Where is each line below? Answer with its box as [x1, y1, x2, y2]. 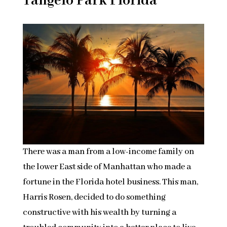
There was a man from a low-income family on [22, 146, 194, 157]
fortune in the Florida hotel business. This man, [22, 176, 198, 187]
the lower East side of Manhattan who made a [22, 161, 191, 172]
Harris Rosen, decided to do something [22, 192, 166, 203]
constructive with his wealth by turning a [22, 207, 176, 218]
